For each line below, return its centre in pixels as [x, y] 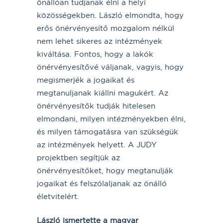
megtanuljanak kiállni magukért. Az [103, 93]
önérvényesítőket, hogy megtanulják [105, 170]
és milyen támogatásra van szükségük [108, 131]
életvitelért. [58, 196]
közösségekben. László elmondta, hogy [110, 15]
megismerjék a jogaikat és [86, 80]
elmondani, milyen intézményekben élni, [111, 118]
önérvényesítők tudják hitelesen [96, 106]
